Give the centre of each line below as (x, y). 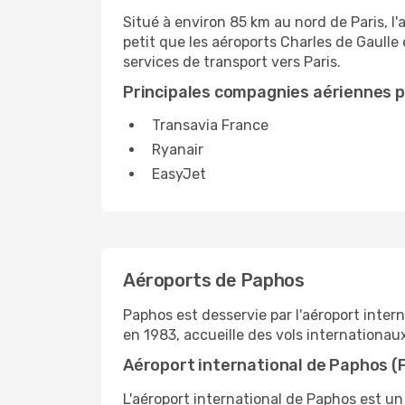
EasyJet (179, 174)
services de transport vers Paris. (232, 62)
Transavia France (210, 125)
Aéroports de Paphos (214, 280)
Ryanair (178, 150)
